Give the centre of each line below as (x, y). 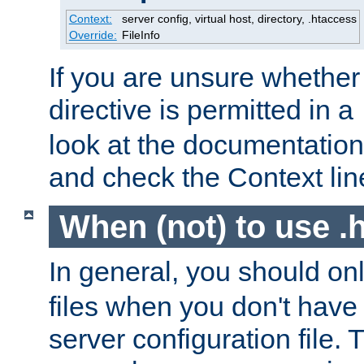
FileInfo (141, 35)
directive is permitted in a (205, 110)
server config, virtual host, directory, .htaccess (239, 19)
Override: (93, 35)
